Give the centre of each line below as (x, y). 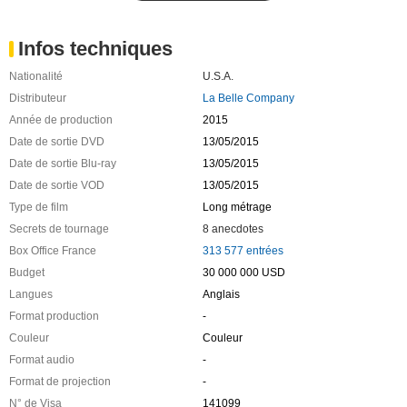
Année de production (61, 119)
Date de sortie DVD (57, 141)
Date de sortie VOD (57, 185)
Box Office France (53, 250)
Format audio (42, 359)
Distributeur (38, 98)
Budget (27, 272)
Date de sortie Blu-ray (63, 163)
